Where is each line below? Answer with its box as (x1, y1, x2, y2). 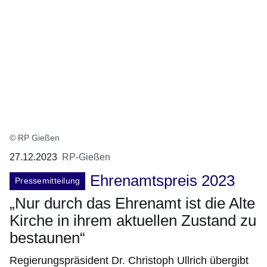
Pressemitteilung (15, 175, 80, 185)
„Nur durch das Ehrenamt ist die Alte (10, 194, 255, 212)
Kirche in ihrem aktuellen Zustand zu (10, 211, 256, 229)
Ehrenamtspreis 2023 (90, 171, 235, 190)
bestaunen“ (10, 228, 85, 247)
